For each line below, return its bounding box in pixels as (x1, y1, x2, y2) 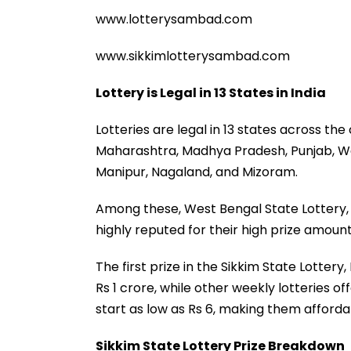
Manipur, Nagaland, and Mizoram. (96, 162, 298, 181)
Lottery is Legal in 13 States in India (96, 83, 326, 102)
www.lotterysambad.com (96, 9, 252, 28)
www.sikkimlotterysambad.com (96, 46, 290, 65)
